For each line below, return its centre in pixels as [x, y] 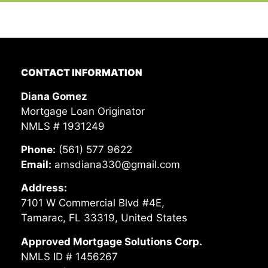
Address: [44, 188]
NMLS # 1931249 [63, 126]
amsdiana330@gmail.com [116, 164]
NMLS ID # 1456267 [70, 256]
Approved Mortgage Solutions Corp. [112, 241]
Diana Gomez [54, 96]
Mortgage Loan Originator [83, 111]
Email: [36, 164]
